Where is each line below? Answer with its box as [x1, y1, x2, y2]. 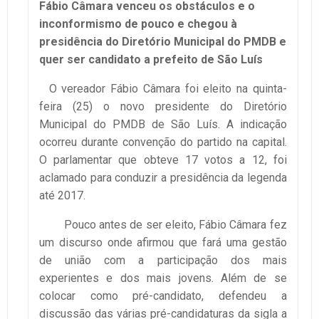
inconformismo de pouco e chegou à [39, 16, 237, 31]
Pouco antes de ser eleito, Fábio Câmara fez [39, 217, 287, 231]
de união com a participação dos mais [39, 253, 287, 267]
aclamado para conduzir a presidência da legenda [39, 170, 287, 184]
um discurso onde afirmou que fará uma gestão [39, 235, 287, 249]
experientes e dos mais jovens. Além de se [39, 271, 287, 285]
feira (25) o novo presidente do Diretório [39, 99, 287, 113]
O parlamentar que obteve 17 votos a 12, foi [39, 152, 287, 167]
